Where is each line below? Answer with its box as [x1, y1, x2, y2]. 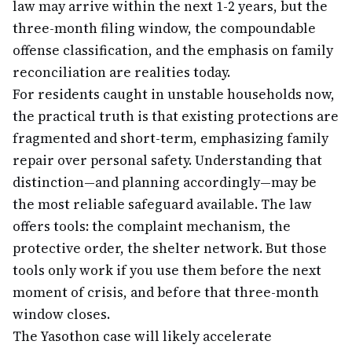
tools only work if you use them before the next [13, 261, 321, 280]
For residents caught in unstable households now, [13, 85, 335, 104]
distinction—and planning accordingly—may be [13, 173, 317, 192]
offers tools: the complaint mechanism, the [13, 217, 291, 236]
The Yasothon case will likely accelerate [13, 327, 272, 346]
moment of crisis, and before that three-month [13, 283, 319, 302]
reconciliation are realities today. [13, 63, 230, 82]
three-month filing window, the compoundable [13, 19, 316, 38]
